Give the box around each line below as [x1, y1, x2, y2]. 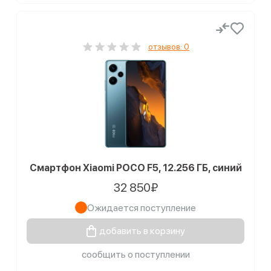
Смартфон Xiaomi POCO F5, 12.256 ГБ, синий [29, 162, 242, 174]
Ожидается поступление [87, 201, 196, 214]
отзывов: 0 [148, 42, 189, 51]
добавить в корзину [99, 225, 185, 237]
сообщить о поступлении [81, 249, 190, 260]
